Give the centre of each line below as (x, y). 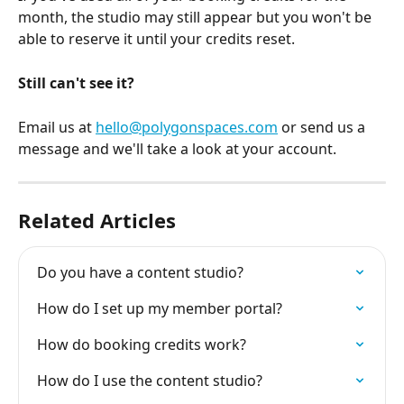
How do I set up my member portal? (160, 308)
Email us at (57, 127)
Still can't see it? (76, 83)
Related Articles (97, 220)
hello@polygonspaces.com (187, 127)
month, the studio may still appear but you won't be (197, 18)
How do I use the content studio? (150, 380)
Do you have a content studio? (140, 272)
